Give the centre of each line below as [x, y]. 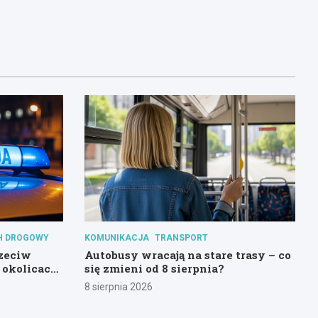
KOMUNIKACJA [116, 238]
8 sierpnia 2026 [118, 287]
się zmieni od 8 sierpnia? [154, 269]
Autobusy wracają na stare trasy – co [187, 255]
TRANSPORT [181, 238]
